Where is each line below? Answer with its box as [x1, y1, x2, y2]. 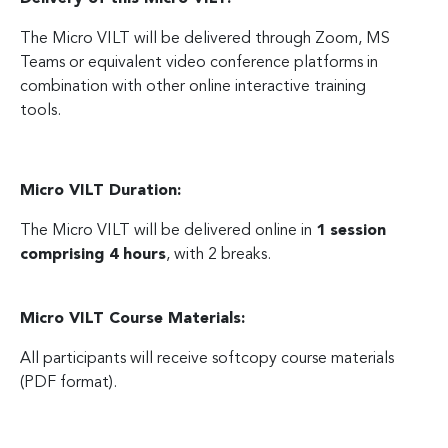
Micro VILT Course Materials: [20, 310, 245, 327]
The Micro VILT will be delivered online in [20, 222, 316, 239]
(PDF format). [20, 374, 117, 391]
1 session [316, 222, 386, 239]
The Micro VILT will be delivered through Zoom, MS [20, 30, 390, 47]
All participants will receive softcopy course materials [20, 350, 394, 367]
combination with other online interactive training [20, 78, 366, 95]
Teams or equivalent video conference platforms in [20, 54, 378, 71]
